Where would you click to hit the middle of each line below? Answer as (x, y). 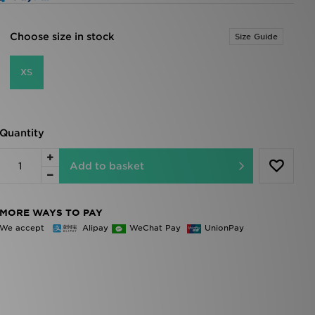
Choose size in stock (62, 37)
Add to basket (107, 166)
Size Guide (256, 37)
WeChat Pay (156, 227)
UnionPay (224, 227)
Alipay (95, 227)
